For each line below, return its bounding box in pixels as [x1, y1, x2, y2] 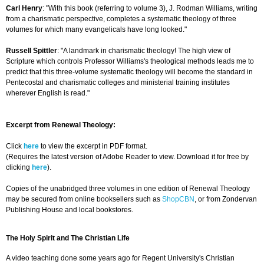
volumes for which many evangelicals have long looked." [6, 25, 187, 34]
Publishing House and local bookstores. [6, 206, 133, 214]
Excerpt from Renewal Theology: [6, 121, 115, 130]
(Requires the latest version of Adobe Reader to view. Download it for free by [6, 153, 249, 161]
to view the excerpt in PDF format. [39, 142, 147, 151]
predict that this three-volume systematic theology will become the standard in [6, 68, 253, 77]
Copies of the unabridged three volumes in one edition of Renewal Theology [6, 184, 250, 193]
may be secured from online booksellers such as [6, 195, 162, 204]
